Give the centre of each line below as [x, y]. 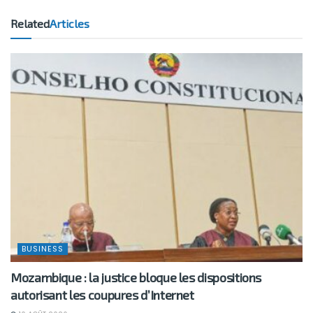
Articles [70, 24]
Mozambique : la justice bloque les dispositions [136, 278]
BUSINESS [43, 249]
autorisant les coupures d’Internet [102, 295]
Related [30, 24]
